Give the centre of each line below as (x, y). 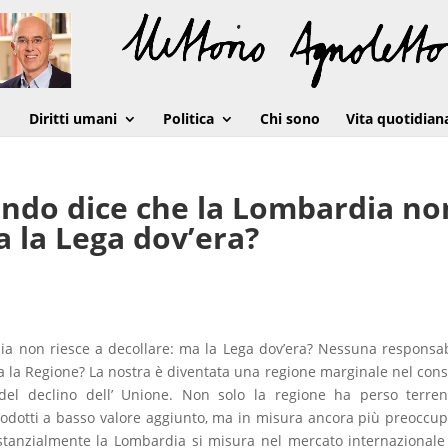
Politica (188, 118)
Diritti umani (72, 118)
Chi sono (289, 118)
